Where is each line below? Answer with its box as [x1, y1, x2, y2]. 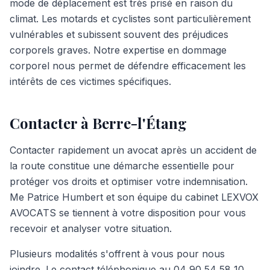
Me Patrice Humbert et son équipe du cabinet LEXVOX [10, 191, 259, 203]
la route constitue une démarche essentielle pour [10, 160, 234, 172]
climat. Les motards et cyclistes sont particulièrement [10, 13, 251, 25]
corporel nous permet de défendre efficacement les [10, 60, 246, 72]
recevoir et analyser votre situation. [10, 222, 172, 234]
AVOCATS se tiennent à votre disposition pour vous [10, 207, 246, 219]
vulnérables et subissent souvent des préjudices [10, 28, 228, 40]
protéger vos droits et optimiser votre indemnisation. [10, 175, 248, 187]
